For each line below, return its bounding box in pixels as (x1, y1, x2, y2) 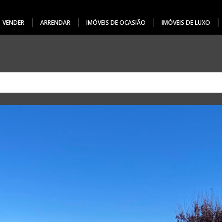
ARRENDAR (40, 18, 71, 27)
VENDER (2, 18, 25, 27)
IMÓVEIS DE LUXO (162, 18, 211, 27)
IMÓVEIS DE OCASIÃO (86, 18, 146, 27)
